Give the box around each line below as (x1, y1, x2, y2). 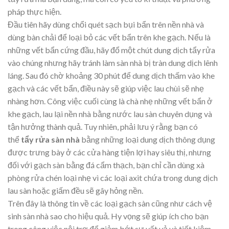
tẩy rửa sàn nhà (21, 134, 80, 144)
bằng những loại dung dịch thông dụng (80, 134, 215, 144)
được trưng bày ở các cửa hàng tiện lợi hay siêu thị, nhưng (8, 147, 211, 157)
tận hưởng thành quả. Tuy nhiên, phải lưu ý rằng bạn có (8, 121, 198, 131)
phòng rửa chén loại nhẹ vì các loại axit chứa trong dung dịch (8, 172, 218, 182)
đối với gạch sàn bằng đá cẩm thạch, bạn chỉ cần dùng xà (8, 159, 204, 170)
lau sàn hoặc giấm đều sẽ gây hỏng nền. (8, 185, 143, 195)
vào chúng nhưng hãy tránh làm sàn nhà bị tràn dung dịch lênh (8, 57, 218, 67)
